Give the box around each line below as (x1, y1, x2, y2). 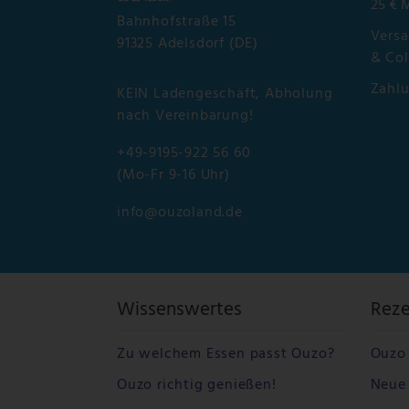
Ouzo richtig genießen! (117, 372, 277, 397)
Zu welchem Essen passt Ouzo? (117, 341, 335, 366)
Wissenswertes (117, 294, 243, 327)
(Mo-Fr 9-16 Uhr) (117, 163, 230, 188)
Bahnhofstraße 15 (117, 10, 236, 35)
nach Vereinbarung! (117, 104, 254, 129)
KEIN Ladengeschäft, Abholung (117, 82, 333, 107)
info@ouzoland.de (117, 201, 243, 225)
